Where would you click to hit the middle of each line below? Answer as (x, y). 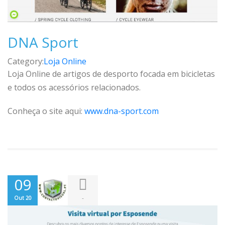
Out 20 (23, 198)
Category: (26, 62)
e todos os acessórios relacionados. (74, 88)
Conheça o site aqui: (46, 111)
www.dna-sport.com (122, 111)
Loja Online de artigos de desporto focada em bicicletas (111, 74)
